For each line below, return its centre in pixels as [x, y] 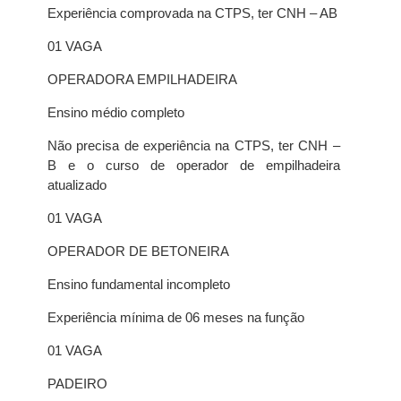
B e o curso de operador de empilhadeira [193, 165]
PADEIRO [77, 384]
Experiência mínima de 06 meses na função [175, 317]
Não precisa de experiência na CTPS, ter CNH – [193, 145]
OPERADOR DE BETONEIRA [138, 251]
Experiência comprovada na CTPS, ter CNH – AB [192, 13]
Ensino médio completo [115, 112]
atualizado [77, 185]
